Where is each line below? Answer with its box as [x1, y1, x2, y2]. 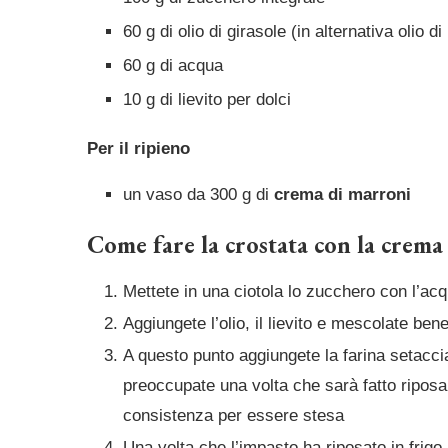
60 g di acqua [123, 56, 223, 76]
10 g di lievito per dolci [123, 90, 291, 110]
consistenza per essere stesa [123, 406, 344, 426]
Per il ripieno [87, 139, 190, 159]
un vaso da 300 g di [123, 185, 274, 205]
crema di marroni [274, 185, 411, 205]
